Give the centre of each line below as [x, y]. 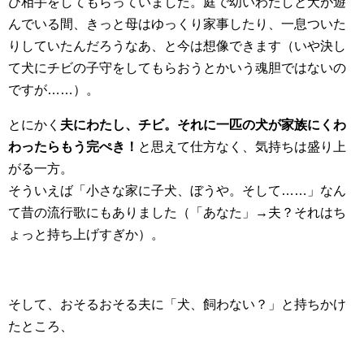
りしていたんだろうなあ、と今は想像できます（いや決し [177, 46]
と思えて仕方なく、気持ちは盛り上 [242, 147]
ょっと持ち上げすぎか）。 [86, 234]
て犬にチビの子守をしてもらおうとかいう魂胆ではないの [177, 68]
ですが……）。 [54, 90]
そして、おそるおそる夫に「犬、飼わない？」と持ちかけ [177, 304]
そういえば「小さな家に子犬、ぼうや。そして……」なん [177, 191]
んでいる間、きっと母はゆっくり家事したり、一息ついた [177, 24]
